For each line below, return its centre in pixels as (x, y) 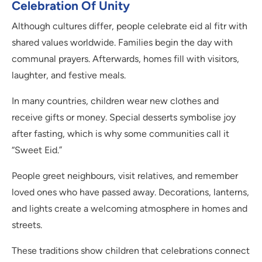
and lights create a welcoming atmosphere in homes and (130, 209)
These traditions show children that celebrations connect (131, 251)
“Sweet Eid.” (37, 150)
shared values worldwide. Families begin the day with (122, 43)
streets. (27, 225)
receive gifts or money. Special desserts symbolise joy (124, 118)
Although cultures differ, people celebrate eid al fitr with (130, 26)
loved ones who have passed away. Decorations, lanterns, (130, 192)
